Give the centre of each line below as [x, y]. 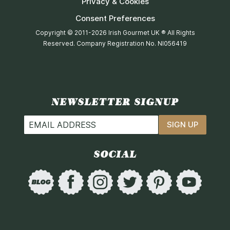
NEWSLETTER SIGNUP [115, 102]
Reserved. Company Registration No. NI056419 [115, 43]
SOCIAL [115, 154]
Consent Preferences [115, 18]
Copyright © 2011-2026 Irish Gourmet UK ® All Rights [115, 32]
